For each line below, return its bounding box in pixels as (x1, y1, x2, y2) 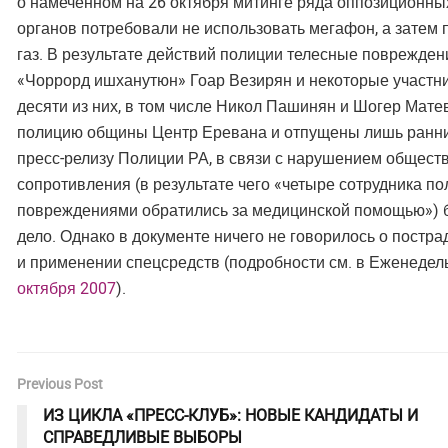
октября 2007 (17, 279, 116, 298)
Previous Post (17, 376, 103, 392)
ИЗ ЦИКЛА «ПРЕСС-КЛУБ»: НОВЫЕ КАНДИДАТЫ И (43, 406, 418, 425)
